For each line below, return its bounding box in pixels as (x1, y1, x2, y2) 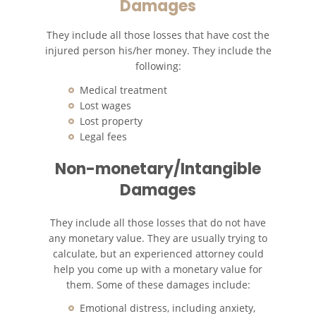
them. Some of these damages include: (66, 277, 250, 291)
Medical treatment (80, 83, 167, 97)
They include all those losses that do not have (50, 215, 266, 229)
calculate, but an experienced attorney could (52, 246, 264, 260)
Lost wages (80, 98, 131, 112)
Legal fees (80, 129, 127, 143)
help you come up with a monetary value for (54, 262, 262, 276)
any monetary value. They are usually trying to (49, 231, 267, 245)
